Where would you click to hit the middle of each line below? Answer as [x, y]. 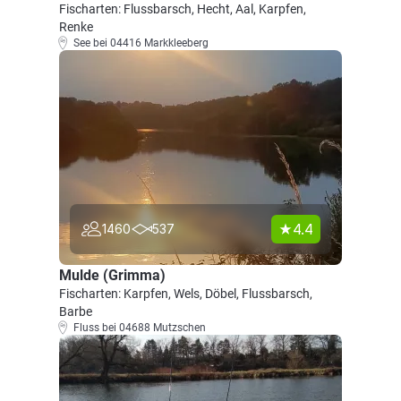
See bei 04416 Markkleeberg [141, 43]
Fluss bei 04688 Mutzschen [140, 328]
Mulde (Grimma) [112, 275]
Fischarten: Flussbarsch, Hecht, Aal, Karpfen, [183, 9]
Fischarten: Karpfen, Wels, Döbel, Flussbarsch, [186, 294]
